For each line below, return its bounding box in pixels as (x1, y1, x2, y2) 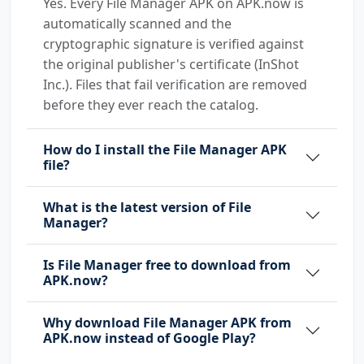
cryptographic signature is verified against (43, 34, 304, 53)
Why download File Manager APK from (43, 313, 292, 331)
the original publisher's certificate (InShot (43, 54, 299, 73)
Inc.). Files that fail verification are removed (43, 75, 307, 93)
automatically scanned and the (43, 14, 232, 32)
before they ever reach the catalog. (43, 95, 258, 114)
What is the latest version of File (43, 197, 251, 216)
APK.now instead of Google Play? (43, 328, 256, 347)
